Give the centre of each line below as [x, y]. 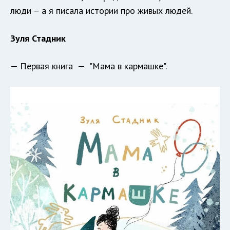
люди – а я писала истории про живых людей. [101, 10]
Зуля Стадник [38, 38]
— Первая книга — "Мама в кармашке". [89, 66]
